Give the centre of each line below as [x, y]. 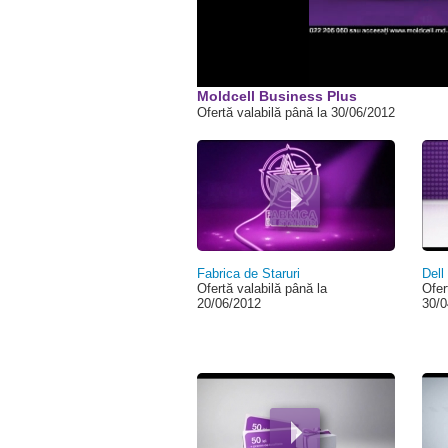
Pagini [229, 152]
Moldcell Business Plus [276, 96]
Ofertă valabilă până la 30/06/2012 [295, 112]
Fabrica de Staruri [248, 273]
